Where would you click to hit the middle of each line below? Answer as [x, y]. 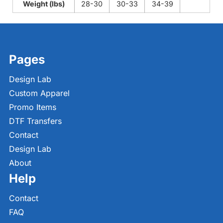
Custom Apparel [39, 93]
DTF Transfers [35, 121]
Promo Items [33, 107]
